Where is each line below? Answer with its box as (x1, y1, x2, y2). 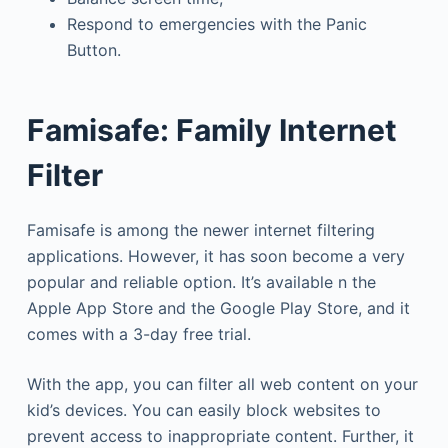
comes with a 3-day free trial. (26, 323, 251, 344)
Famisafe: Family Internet (26, 111, 397, 148)
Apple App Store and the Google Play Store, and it (26, 297, 410, 318)
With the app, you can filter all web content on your (26, 373, 418, 394)
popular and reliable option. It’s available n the (26, 271, 376, 292)
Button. (66, 39, 121, 60)
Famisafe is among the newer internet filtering (26, 219, 375, 240)
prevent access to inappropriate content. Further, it (26, 425, 414, 446)
